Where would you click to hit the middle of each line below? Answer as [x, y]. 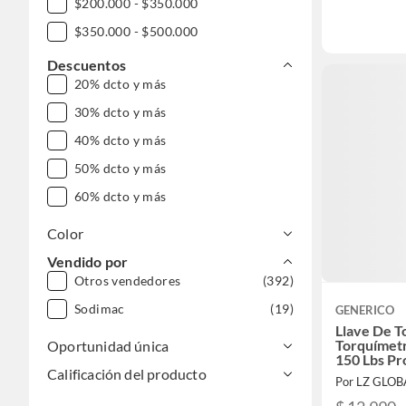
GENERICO [365, 309]
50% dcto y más [121, 168]
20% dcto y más [121, 84]
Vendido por [88, 261]
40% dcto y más [121, 140]
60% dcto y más [121, 196]
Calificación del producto [127, 374]
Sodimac [100, 309]
